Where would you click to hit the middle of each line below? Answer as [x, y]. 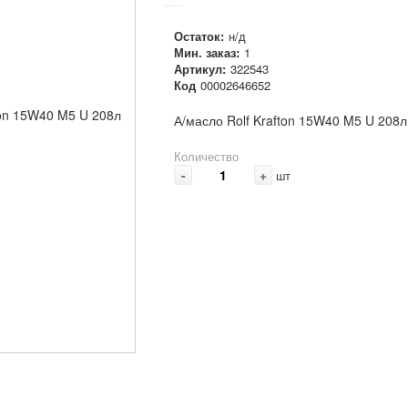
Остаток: [199, 36]
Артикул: [200, 68]
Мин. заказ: [207, 52]
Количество [206, 156]
